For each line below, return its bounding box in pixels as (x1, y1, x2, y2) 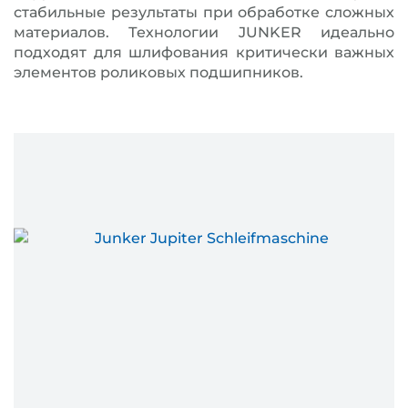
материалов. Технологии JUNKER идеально (14, 24, 394, 41)
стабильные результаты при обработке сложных (14, 4, 394, 21)
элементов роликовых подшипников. (14, 64, 303, 81)
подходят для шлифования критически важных (14, 44, 394, 61)
